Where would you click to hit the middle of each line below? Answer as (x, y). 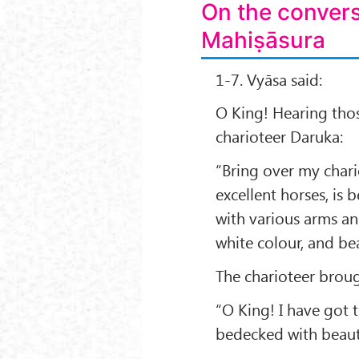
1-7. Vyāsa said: (269, 79)
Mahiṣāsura (264, 40)
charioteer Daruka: (280, 136)
